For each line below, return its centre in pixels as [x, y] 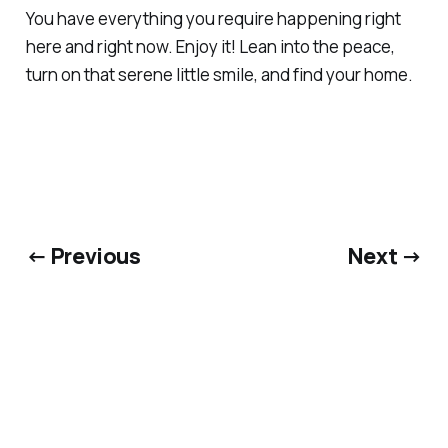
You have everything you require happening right [213, 19]
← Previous [83, 255]
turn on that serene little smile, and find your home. [219, 75]
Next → [385, 255]
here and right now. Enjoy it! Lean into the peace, [210, 47]
